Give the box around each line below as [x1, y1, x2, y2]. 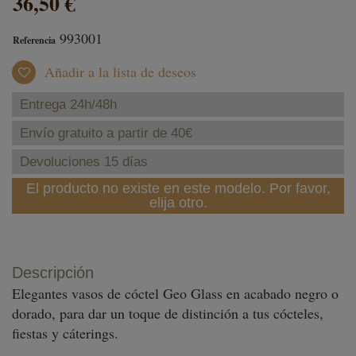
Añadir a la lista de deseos [41, 62, 196, 81]
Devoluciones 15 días [20, 154, 148, 169]
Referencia [13, 33, 56, 47]
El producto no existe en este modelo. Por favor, [25, 180, 331, 196]
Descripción [12, 264, 94, 281]
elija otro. [149, 195, 207, 211]
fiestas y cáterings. [12, 323, 118, 342]
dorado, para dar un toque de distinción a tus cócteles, [12, 304, 323, 323]
